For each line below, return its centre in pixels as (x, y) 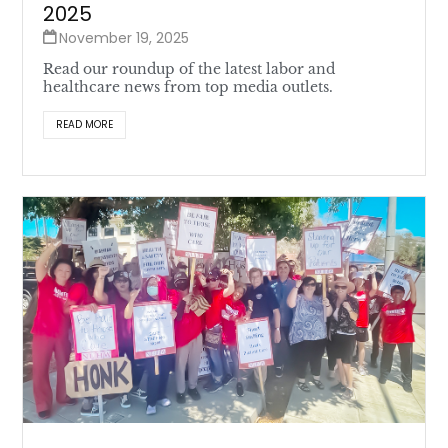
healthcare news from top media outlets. (188, 87)
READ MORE (85, 125)
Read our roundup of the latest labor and (189, 69)
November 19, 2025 (124, 38)
